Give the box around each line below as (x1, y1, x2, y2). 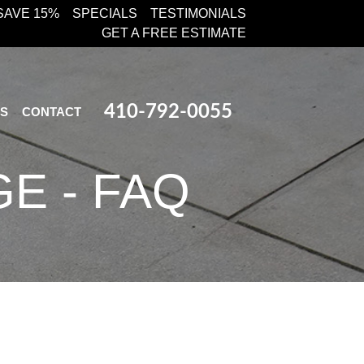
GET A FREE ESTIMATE (102, 26, 246, 40)
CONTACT (22, 105, 81, 119)
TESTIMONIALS (150, 6, 246, 20)
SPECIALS (72, 6, 137, 20)
